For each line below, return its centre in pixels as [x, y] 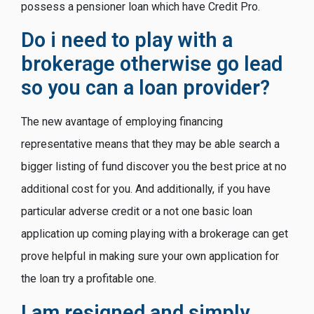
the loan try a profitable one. [89, 279]
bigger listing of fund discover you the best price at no [154, 167]
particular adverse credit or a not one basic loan [137, 212]
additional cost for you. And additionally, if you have [146, 189]
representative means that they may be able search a [150, 144]
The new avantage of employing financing [122, 122]
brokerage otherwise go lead [152, 64]
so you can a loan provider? [145, 88]
